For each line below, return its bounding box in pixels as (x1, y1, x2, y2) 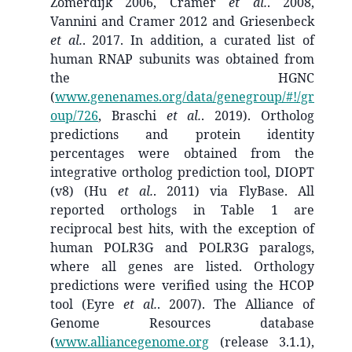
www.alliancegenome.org (55, 332, 209, 350)
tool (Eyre (50, 295, 123, 313)
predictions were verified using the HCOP (50, 276, 314, 294)
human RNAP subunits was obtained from (50, 49, 314, 68)
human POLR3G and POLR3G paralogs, (50, 238, 314, 256)
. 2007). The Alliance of (157, 295, 314, 313)
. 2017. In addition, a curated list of (82, 31, 314, 49)
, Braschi (98, 106, 167, 124)
